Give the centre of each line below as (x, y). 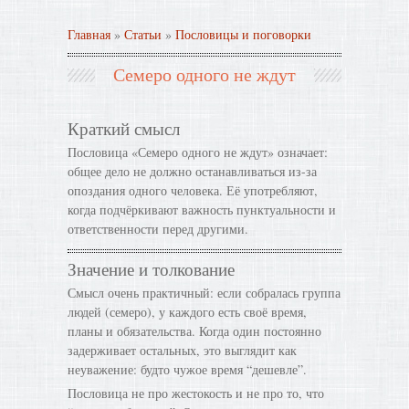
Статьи (143, 34)
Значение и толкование (151, 269)
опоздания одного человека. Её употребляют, (193, 190)
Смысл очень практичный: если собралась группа (204, 293)
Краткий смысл (124, 128)
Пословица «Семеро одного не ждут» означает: (198, 152)
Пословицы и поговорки (243, 34)
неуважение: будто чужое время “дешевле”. (187, 369)
